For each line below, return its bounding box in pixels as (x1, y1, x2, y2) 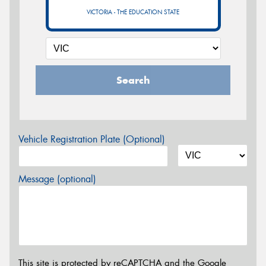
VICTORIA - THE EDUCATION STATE (87, 8, 179, 16)
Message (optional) (18, 172, 96, 185)
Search (116, 73, 150, 87)
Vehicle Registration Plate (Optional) (18, 132, 165, 145)
